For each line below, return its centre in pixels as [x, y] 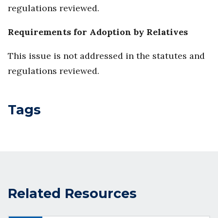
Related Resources [72, 193]
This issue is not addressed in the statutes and [106, 56]
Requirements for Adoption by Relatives [98, 32]
